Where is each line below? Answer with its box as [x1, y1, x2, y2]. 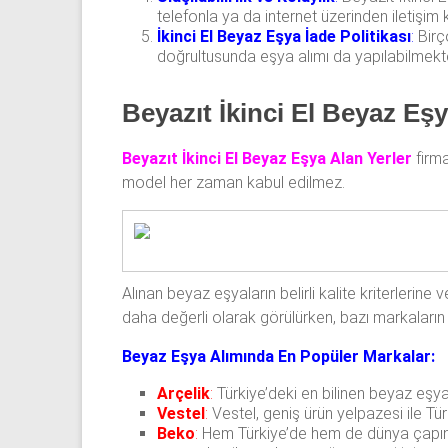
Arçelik [157, 384, 210, 404]
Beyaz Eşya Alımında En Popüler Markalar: [122, 347, 435, 367]
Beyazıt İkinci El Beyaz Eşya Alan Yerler [122, 148, 412, 168]
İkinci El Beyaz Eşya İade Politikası [157, 26, 411, 46]
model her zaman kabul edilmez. [122, 172, 345, 192]
